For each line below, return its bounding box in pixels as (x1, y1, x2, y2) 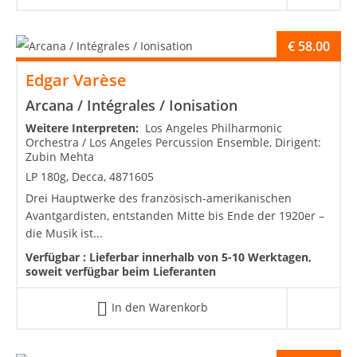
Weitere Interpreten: (25, 120, 145, 136)
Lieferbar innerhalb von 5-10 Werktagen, (89, 249, 312, 265)
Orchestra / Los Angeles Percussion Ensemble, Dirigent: (25, 135, 321, 151)
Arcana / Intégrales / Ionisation (25, 96, 237, 116)
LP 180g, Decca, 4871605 (25, 169, 154, 185)
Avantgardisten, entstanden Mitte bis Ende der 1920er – (25, 208, 324, 224)
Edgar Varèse (25, 69, 127, 92)
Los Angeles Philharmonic (145, 120, 282, 136)
